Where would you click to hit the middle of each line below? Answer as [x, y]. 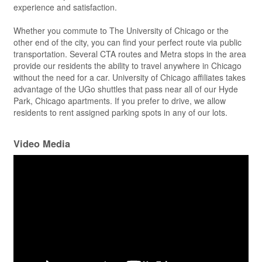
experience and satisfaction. [65, 7]
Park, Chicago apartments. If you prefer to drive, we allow [120, 101]
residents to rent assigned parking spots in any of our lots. [120, 113]
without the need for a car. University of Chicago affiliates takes [130, 77]
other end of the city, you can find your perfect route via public [127, 42]
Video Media [42, 144]
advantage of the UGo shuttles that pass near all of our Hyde [126, 89]
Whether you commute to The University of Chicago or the [121, 31]
